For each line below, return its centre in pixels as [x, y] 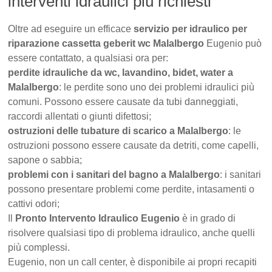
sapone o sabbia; [45, 160]
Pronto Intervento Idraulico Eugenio [98, 219]
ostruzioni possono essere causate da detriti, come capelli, [134, 146]
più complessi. [39, 248]
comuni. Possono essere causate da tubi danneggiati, [123, 102]
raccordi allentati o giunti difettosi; [80, 117]
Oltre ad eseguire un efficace [71, 29]
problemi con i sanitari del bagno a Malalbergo [114, 175]
